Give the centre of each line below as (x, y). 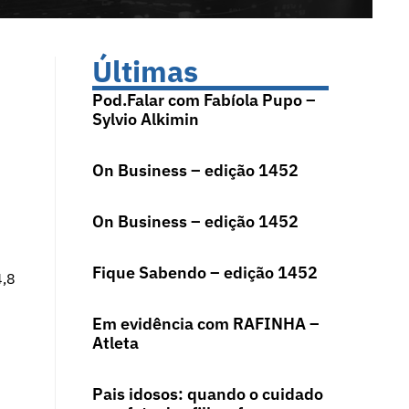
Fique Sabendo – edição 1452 (204, 273)
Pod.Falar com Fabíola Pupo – (204, 100)
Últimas (145, 72)
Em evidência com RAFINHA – (205, 324)
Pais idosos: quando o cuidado (207, 394)
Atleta (115, 343)
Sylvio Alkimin (145, 120)
